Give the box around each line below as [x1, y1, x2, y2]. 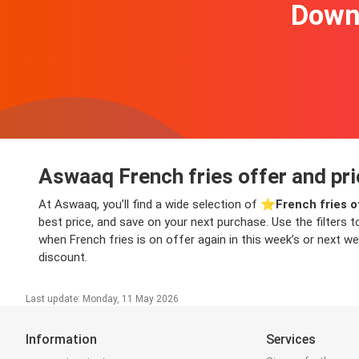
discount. [38, 250, 87, 265]
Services [266, 332, 317, 348]
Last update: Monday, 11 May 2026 [26, 293, 179, 305]
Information [26, 332, 97, 348]
